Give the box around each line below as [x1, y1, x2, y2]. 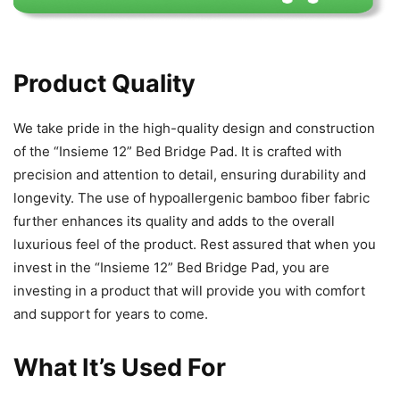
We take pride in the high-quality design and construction [13, 120, 375, 137]
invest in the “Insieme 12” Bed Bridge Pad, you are [13, 259, 329, 277]
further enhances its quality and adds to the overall [13, 212, 335, 230]
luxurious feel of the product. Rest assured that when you [13, 236, 376, 254]
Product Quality [13, 69, 196, 99]
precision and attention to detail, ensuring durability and [13, 166, 366, 184]
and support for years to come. [13, 305, 208, 323]
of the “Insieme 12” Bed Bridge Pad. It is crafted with [13, 143, 342, 161]
